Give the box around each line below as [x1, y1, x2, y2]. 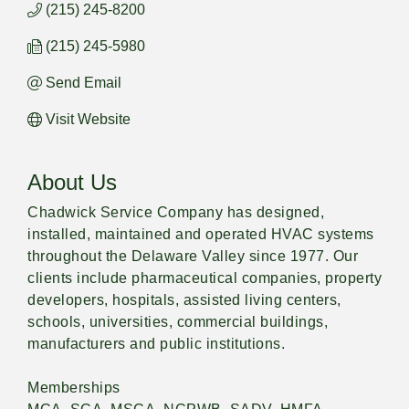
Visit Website [46, 111, 131, 127]
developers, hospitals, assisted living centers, [27, 292, 341, 308]
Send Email [46, 75, 121, 90]
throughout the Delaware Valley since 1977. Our [27, 248, 358, 264]
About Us [27, 170, 117, 194]
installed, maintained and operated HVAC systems [27, 226, 374, 242]
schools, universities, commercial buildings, [27, 314, 328, 330]
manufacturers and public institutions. [27, 336, 285, 351]
